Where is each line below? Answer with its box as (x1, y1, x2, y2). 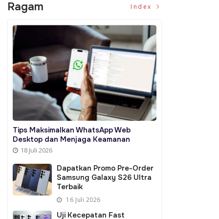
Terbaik (57, 181, 83, 192)
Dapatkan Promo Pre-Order (57, 163, 154, 173)
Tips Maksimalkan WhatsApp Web (13, 125, 131, 135)
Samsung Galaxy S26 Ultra (57, 172, 152, 182)
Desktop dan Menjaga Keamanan (13, 134, 131, 144)
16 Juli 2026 (64, 195, 101, 204)
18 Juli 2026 (21, 145, 53, 154)
